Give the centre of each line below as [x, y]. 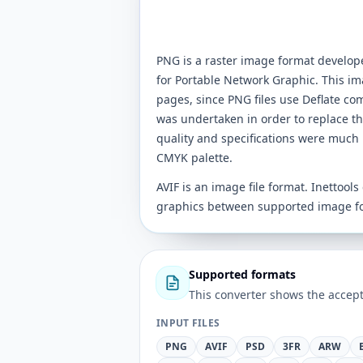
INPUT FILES [188, 323]
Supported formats [242, 274]
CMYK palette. [194, 158]
